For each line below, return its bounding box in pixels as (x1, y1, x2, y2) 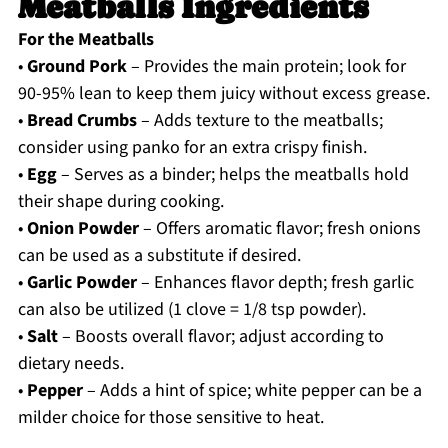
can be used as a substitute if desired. (17, 243, 301, 269)
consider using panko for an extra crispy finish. (17, 135, 367, 161)
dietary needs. (17, 351, 124, 377)
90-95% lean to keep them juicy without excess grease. (17, 81, 430, 107)
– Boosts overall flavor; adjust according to (57, 324, 384, 350)
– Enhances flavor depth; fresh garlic (136, 270, 414, 296)
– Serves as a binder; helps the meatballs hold (56, 162, 409, 188)
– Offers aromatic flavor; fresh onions (138, 216, 421, 242)
